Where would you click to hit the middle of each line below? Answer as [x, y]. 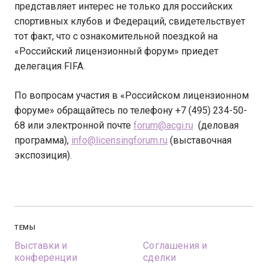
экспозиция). [43, 155]
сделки [160, 258]
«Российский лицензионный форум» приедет [116, 51]
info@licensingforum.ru [119, 140]
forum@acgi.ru [163, 125]
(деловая [216, 125]
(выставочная [200, 140]
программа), [43, 140]
